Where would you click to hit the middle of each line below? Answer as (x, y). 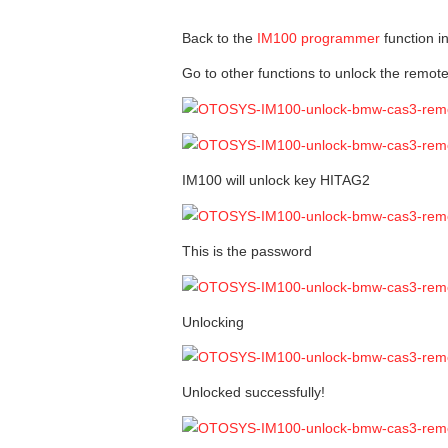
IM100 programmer (318, 38)
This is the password (247, 250)
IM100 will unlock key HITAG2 (276, 180)
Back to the (219, 38)
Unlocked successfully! (253, 392)
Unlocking (213, 321)
